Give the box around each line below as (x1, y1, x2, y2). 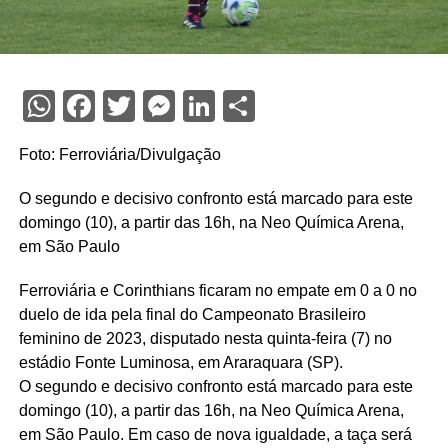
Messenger (174, 86, 330, 125)
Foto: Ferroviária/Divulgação (18, 145, 221, 163)
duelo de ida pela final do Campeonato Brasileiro (18, 305, 366, 323)
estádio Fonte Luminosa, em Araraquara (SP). (18, 353, 343, 371)
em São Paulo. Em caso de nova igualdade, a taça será (18, 425, 412, 443)
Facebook (94, 86, 228, 125)
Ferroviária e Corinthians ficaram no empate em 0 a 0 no (18, 281, 417, 299)
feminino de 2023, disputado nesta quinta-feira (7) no (18, 329, 392, 347)
